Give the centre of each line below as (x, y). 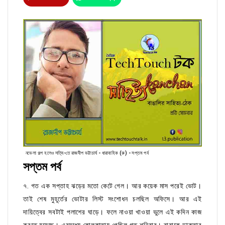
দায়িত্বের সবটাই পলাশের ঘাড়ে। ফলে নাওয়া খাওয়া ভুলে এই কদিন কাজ (113, 212)
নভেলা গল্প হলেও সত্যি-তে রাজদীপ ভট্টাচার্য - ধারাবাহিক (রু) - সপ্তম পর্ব (87, 153)
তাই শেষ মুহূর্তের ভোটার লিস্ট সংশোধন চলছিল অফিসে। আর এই (113, 199)
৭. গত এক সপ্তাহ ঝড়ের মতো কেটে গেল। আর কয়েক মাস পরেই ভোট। (113, 186)
